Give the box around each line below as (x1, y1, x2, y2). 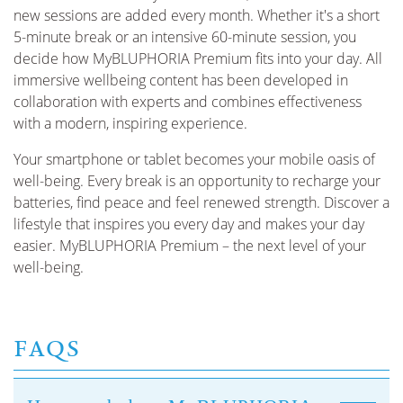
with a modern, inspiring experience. (13, 112, 247, 133)
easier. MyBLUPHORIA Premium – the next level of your (13, 235, 366, 255)
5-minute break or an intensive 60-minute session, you (13, 26, 356, 47)
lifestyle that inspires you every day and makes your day (13, 213, 364, 234)
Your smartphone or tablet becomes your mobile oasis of (13, 148, 375, 169)
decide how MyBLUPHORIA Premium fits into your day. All (13, 48, 382, 68)
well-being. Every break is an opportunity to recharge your (13, 170, 381, 191)
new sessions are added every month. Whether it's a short (13, 4, 380, 25)
